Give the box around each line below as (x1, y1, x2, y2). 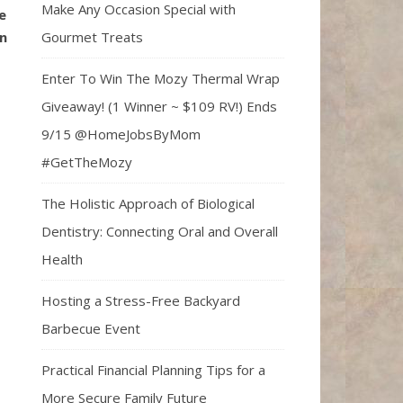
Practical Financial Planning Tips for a (41, 360, 265, 379)
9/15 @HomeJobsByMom (41, 124, 201, 143)
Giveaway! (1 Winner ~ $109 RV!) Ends (41, 96, 277, 115)
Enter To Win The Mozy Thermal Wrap (41, 68, 280, 87)
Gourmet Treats (41, 27, 143, 46)
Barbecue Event (41, 318, 140, 337)
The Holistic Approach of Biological (41, 193, 255, 212)
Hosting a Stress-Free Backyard (41, 291, 240, 309)
